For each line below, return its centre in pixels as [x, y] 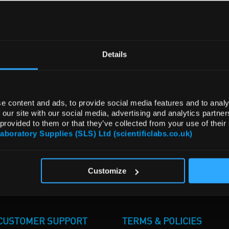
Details [114, 54]
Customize [107, 171]
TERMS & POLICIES [162, 222]
